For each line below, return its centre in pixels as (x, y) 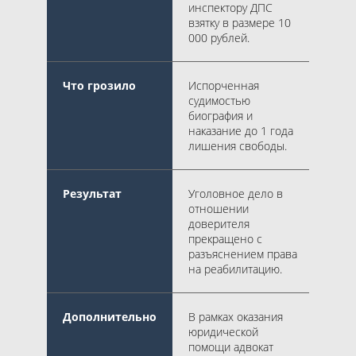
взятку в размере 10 (240, 22)
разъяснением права (243, 253)
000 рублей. (221, 37)
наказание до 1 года (241, 130)
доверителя (219, 223)
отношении (219, 208)
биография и (221, 115)
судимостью (219, 100)
